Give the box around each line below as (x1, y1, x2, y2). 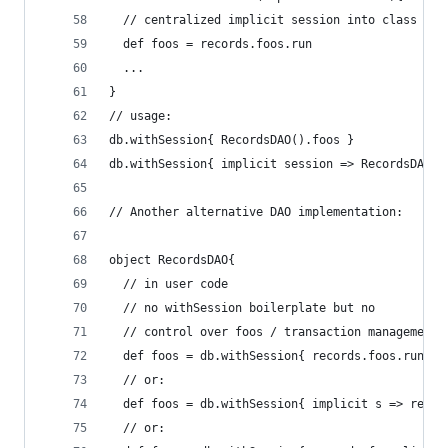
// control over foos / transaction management (109, 325, 438, 339)
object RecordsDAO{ (109, 253, 235, 267)
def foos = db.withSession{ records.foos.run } (109, 349, 438, 363)
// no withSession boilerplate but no (109, 301, 375, 315)
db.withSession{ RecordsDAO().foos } (109, 133, 354, 147)
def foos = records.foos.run (109, 37, 312, 51)
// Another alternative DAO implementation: (109, 205, 403, 219)
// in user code (109, 277, 228, 291)
